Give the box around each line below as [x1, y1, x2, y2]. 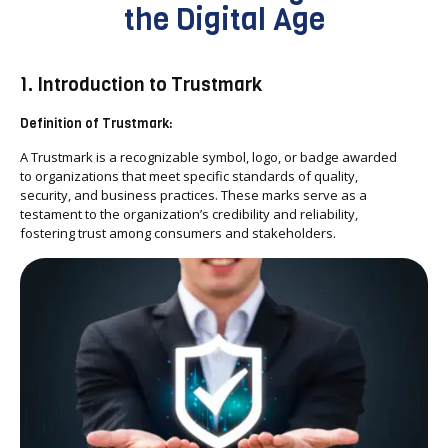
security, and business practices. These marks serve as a [20, 186, 367, 204]
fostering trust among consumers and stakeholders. [20, 224, 336, 242]
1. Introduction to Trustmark [20, 72, 262, 97]
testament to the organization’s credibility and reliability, [20, 205, 358, 223]
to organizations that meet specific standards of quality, [20, 167, 358, 185]
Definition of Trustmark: [20, 115, 173, 132]
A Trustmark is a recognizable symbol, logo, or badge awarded [20, 148, 397, 166]
